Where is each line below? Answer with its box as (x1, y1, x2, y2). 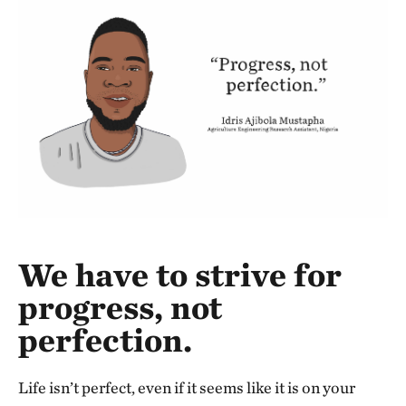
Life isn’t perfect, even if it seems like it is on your (18, 377, 355, 397)
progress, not (18, 286, 222, 327)
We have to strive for (18, 254, 342, 295)
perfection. (18, 319, 192, 360)
